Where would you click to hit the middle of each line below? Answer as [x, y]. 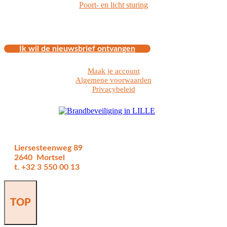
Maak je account [113, 71]
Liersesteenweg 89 [48, 148]
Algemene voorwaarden [113, 80]
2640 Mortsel [40, 158]
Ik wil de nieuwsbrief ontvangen [77, 49]
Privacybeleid [113, 89]
